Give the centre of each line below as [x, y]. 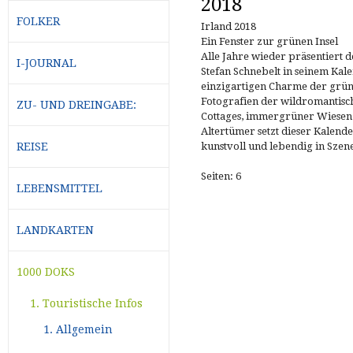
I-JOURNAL [46, 63]
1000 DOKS [46, 271]
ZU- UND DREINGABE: [76, 104]
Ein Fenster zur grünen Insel [269, 41]
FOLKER [38, 21]
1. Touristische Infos [87, 303]
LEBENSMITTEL [59, 188]
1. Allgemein [78, 329]
